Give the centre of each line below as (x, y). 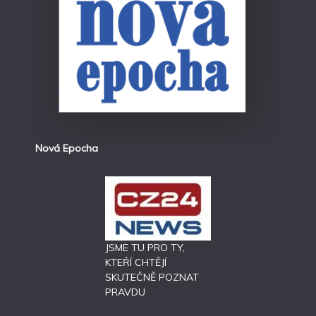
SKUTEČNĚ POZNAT (152, 277)
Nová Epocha (66, 148)
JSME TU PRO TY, (145, 247)
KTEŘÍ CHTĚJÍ (136, 262)
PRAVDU (125, 292)
